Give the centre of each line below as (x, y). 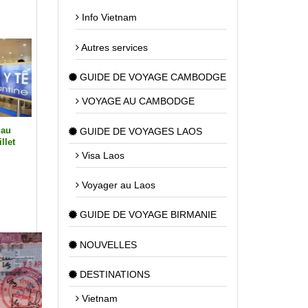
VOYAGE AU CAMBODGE (136, 101)
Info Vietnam (108, 18)
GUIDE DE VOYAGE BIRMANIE (146, 215)
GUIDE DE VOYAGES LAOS (139, 131)
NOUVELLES (107, 244)
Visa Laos (101, 155)
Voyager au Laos (117, 185)
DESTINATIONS (113, 275)
